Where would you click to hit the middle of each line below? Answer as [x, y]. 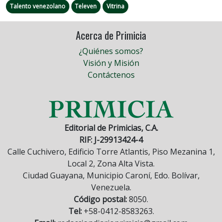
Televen [86, 6]
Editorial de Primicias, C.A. [111, 128]
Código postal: [100, 199]
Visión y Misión [111, 63]
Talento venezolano [37, 6]
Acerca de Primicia [111, 35]
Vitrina [115, 6]
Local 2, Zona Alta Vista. [111, 164]
